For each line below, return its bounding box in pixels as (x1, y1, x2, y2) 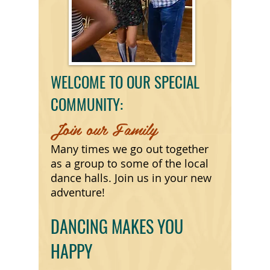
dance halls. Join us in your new (51, 171, 212, 185)
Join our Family (51, 115, 157, 142)
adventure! (51, 185, 108, 199)
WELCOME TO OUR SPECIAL (51, 71, 199, 93)
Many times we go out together (51, 142, 209, 156)
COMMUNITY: (51, 93, 123, 115)
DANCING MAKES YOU (51, 214, 183, 239)
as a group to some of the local (51, 156, 209, 171)
